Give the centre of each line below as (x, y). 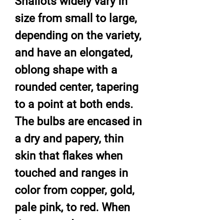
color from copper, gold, (75, 190)
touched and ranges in (71, 173)
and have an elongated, (74, 53)
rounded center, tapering (77, 87)
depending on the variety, (78, 35)
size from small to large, (76, 18)
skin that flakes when (69, 156)
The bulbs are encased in (78, 121)
